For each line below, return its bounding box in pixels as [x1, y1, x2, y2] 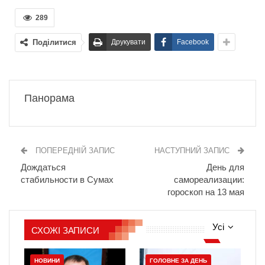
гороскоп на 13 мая [167, 187, 244, 198]
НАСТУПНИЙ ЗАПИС [154, 146, 232, 156]
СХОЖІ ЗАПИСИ [31, 225, 99, 236]
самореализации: [174, 174, 244, 185]
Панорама [24, 92, 75, 105]
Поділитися [33, 38, 76, 47]
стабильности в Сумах [21, 174, 114, 185]
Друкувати [111, 38, 146, 47]
